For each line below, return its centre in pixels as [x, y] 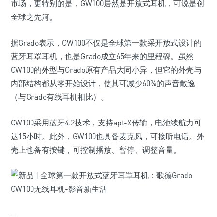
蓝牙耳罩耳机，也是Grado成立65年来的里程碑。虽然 [102, 56]
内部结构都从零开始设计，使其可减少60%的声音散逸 [103, 83]
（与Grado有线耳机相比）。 [60, 97]
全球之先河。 [34, 17]
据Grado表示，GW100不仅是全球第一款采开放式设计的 [106, 43]
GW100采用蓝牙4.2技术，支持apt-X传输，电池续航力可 [106, 123]
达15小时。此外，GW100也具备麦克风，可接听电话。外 [108, 136]
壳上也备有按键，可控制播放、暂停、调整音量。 [96, 150]
